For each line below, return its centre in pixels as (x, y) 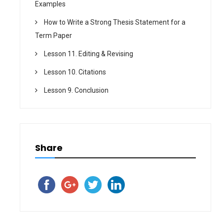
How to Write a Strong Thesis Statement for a (115, 22)
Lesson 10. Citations (75, 72)
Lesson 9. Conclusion (76, 91)
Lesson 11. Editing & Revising (89, 54)
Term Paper (54, 36)
